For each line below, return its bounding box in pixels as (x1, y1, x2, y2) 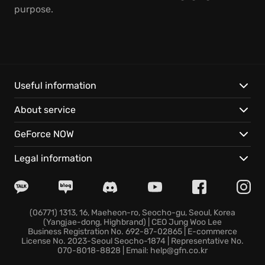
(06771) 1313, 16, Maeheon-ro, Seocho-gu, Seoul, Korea (30, 208, 235, 218)
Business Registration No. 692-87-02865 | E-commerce (28, 227, 237, 237)
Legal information (14, 153, 92, 164)
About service (14, 104, 76, 115)
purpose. (14, 4, 53, 15)
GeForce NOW (14, 128, 74, 140)
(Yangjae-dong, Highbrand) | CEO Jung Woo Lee (43, 217, 222, 227)
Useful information (14, 80, 96, 91)
